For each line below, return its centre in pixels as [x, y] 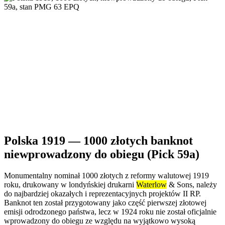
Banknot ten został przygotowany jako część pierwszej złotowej [105, 202]
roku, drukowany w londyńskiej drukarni [70, 184]
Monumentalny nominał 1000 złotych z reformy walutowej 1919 [106, 175]
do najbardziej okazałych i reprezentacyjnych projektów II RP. [102, 193]
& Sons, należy [192, 184]
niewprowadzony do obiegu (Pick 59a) [102, 154]
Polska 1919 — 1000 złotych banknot [98, 140]
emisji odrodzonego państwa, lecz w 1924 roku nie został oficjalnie [110, 211]
